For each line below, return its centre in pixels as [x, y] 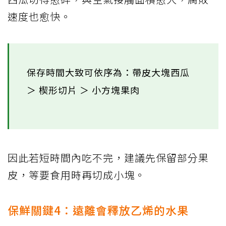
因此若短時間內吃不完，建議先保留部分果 [108, 158]
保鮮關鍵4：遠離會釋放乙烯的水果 [98, 210]
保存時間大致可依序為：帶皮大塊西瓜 [108, 72]
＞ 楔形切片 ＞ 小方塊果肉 [83, 90]
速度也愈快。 [39, 17]
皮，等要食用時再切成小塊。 [76, 175]
